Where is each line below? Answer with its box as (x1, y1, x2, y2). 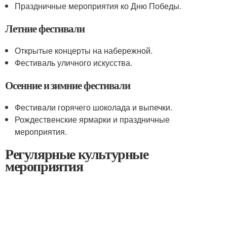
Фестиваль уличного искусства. (15, 57, 133, 68)
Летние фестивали (5, 21, 85, 36)
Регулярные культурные (5, 143, 148, 164)
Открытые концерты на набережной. (15, 45, 153, 56)
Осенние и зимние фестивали (5, 78, 130, 93)
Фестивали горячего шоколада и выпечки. (15, 101, 173, 113)
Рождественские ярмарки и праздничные (15, 113, 170, 125)
